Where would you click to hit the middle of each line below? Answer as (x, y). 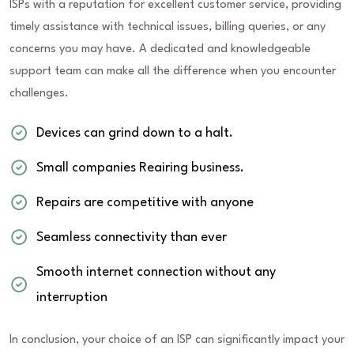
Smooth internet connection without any (156, 273)
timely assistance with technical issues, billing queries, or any (168, 28)
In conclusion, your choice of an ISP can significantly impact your (177, 341)
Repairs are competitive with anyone (145, 203)
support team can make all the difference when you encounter (173, 72)
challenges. (39, 94)
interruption (72, 298)
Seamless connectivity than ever (132, 238)
